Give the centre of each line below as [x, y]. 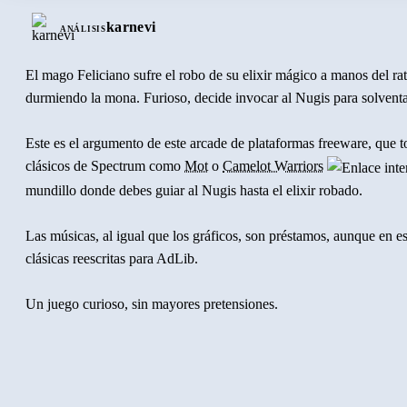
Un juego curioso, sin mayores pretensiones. [152, 303]
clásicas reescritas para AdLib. [112, 258]
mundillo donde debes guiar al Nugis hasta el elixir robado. [194, 190]
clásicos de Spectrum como [105, 165]
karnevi [131, 27]
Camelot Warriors [273, 165]
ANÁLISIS [83, 30]
